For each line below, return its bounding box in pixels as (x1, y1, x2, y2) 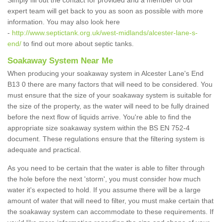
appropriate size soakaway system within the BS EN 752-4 (7, 124, 190, 132)
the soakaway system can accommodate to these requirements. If (7, 208, 214, 216)
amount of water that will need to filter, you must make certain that (7, 197, 214, 205)
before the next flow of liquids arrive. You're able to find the (7, 113, 191, 121)
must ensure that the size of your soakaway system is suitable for (7, 91, 212, 100)
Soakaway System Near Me (7, 56, 113, 66)
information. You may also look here (7, 18, 120, 26)
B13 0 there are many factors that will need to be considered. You (7, 80, 213, 89)
